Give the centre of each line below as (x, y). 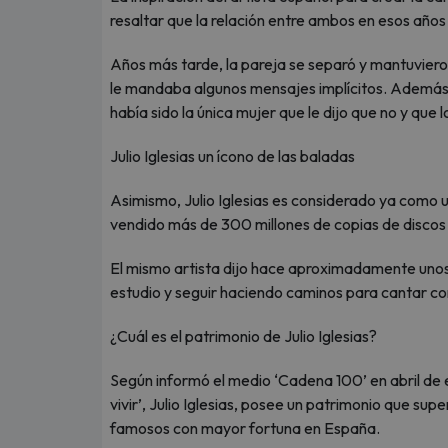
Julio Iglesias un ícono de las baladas (232, 156)
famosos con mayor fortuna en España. (246, 428)
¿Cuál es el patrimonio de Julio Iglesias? (251, 336)
